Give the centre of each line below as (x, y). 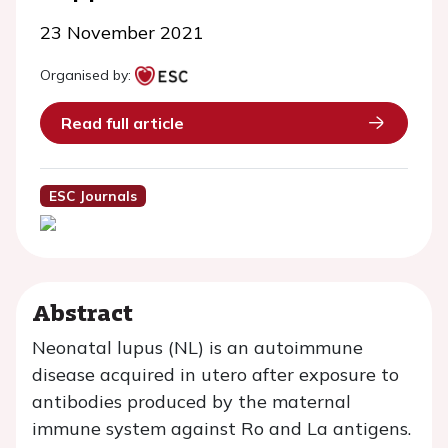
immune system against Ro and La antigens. (221, 429)
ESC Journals (92, 196)
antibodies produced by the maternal (191, 402)
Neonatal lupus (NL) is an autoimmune (197, 348)
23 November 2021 (122, 32)
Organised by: (85, 75)
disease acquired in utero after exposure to (215, 375)
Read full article (122, 123)
